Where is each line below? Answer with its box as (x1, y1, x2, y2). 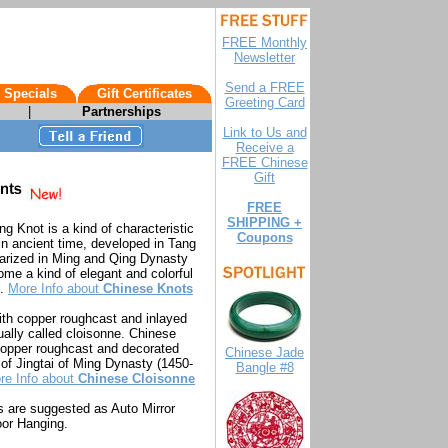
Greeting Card (224, 95, 305, 110)
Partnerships (81, 104, 161, 119)
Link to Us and (222, 125, 307, 140)
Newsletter (234, 50, 295, 65)
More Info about (8, 281, 103, 297)
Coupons (236, 230, 293, 245)
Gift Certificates (97, 86, 192, 101)
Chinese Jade (225, 345, 304, 360)
